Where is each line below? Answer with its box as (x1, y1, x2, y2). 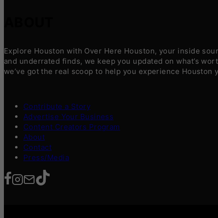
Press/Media (23, 153, 69, 163)
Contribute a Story (23, 102, 91, 111)
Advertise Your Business (23, 112, 114, 122)
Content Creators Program (23, 122, 120, 132)
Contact (23, 143, 52, 152)
